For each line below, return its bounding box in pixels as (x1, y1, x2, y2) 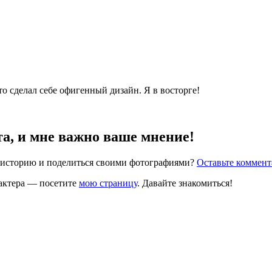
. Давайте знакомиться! (137, 177, 233, 188)
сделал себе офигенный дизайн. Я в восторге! (7, 84, 200, 95)
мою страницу (79, 177, 137, 188)
